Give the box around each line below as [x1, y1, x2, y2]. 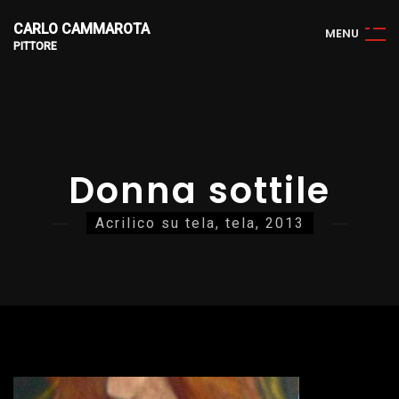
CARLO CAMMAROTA [13, 20, 150, 37]
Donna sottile [69, 166, 330, 216]
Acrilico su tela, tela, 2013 [94, 215, 305, 232]
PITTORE [13, 40, 57, 53]
